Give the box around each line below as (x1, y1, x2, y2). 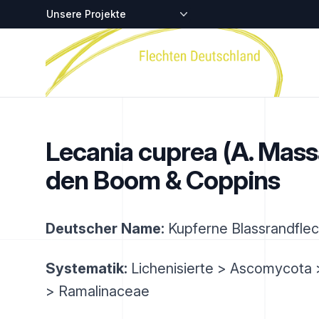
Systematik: (46, 260, 127, 277)
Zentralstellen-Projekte (45, 6, 161, 20)
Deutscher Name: (46, 220, 164, 237)
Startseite (45, 29, 94, 43)
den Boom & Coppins (46, 164, 280, 196)
